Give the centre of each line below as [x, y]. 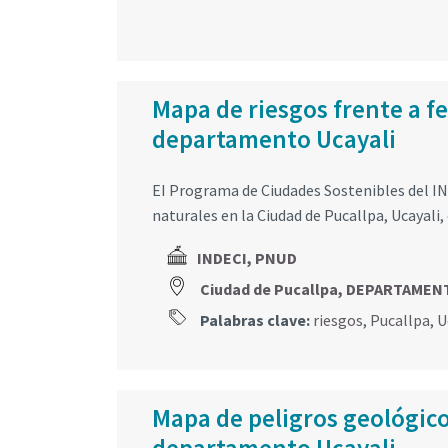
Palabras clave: [253, 320]
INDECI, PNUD [247, 258]
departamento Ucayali [274, 139]
